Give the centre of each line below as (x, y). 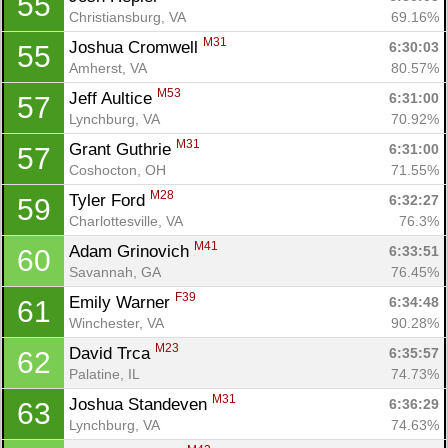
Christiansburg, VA (127, 16)
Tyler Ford (109, 200)
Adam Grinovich (131, 251)
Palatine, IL (104, 373)
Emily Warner (122, 302)
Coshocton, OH (117, 169)
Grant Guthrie (122, 149)
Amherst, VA (108, 67)
